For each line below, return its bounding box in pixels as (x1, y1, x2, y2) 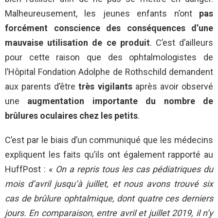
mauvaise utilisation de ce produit (5, 37, 150, 48)
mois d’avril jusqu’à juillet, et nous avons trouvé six (5, 179, 213, 189)
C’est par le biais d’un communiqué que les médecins (5, 135, 213, 145)
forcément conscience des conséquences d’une (5, 23, 213, 34)
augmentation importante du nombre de (27, 96, 214, 107)
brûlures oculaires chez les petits (5, 110, 138, 121)
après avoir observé (132, 81, 214, 92)
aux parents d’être (5, 81, 79, 92)
